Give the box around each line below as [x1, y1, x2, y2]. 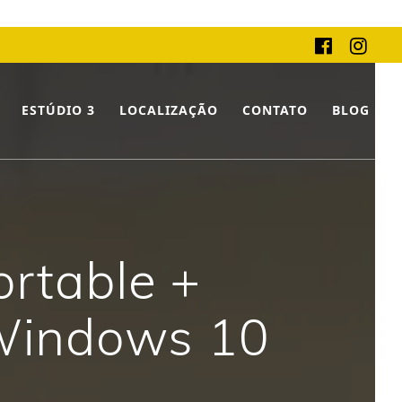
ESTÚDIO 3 [21, 101, 95, 119]
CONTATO [242, 101, 309, 119]
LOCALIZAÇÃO [118, 101, 218, 119]
